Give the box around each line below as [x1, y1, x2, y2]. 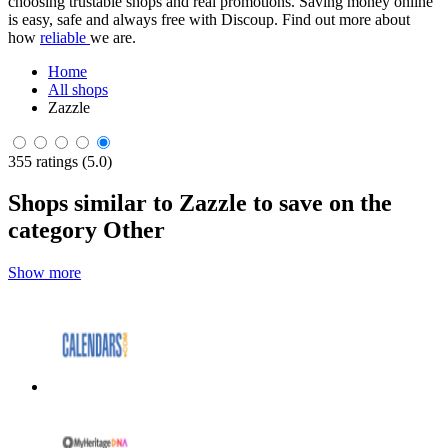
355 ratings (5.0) [8, 152, 112, 170]
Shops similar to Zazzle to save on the [8, 190, 392, 217]
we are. [90, 28, 136, 46]
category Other [8, 217, 165, 244]
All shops [48, 80, 108, 98]
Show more [8, 264, 81, 282]
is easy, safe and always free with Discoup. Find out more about [8, 10, 410, 28]
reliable [40, 28, 90, 46]
